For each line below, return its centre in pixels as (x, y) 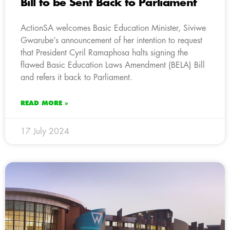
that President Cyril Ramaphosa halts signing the (104, 53)
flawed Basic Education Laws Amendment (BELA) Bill (113, 65)
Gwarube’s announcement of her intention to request (111, 40)
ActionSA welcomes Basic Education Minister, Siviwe (113, 28)
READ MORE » (44, 103)
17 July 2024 (45, 131)
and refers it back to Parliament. (76, 77)
